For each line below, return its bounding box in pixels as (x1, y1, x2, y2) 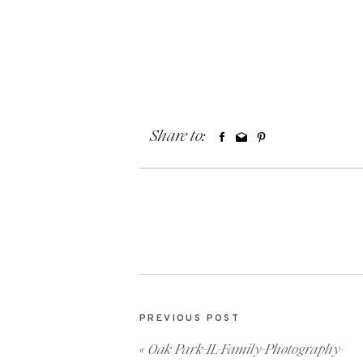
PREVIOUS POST (139, 312, 241, 325)
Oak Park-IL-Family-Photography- (148, 340, 344, 359)
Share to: (150, 125, 205, 147)
